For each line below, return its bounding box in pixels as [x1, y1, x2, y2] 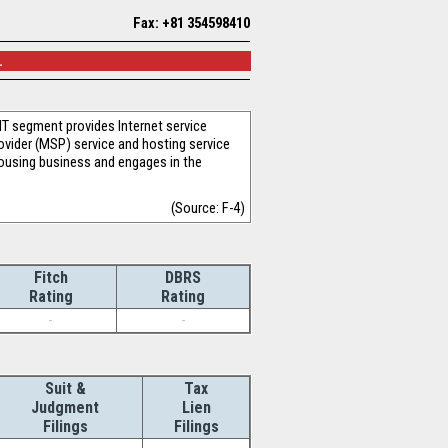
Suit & [44, 379, 86, 398]
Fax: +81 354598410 [133, 14, 250, 32]
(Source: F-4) [171, 199, 245, 217]
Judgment [31, 398, 99, 417]
